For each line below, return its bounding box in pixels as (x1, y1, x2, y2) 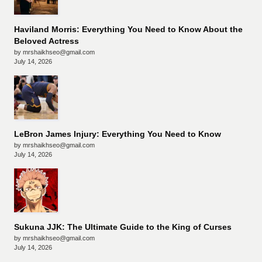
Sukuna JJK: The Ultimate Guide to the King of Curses (14, 223, 232, 232)
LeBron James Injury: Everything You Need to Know (14, 130, 221, 139)
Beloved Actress (14, 37, 79, 46)
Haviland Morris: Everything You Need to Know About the (14, 25, 243, 35)
